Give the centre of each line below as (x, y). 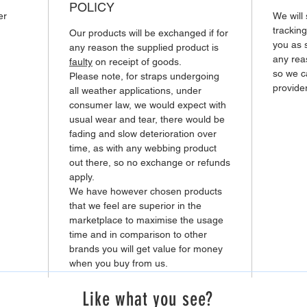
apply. (82, 176)
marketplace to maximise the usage (146, 220)
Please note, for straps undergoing (144, 76)
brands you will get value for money (146, 248)
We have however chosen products (146, 191)
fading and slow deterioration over (143, 133)
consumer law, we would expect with (148, 105)
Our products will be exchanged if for (149, 33)
